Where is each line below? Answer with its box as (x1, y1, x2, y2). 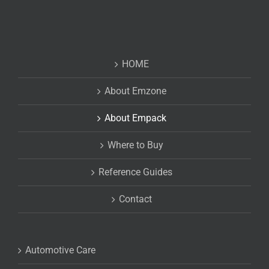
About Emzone (104, 85, 166, 97)
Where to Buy (107, 139, 163, 151)
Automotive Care (25, 244, 95, 256)
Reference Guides (98, 166, 172, 178)
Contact (118, 193, 152, 205)
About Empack (104, 112, 166, 124)
